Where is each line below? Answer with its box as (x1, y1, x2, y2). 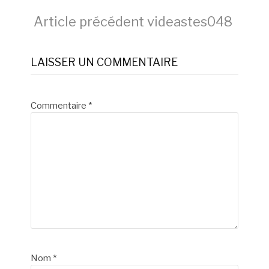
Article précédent (34, 13, 144, 29)
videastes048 (144, 13, 232, 29)
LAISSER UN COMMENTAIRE (30, 55, 178, 68)
